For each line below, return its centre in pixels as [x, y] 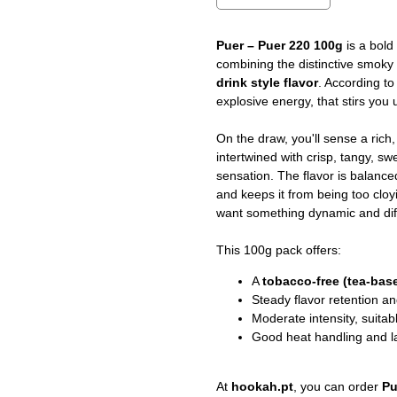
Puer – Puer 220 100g [281, 46]
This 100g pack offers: [279, 250]
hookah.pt [262, 387]
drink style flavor [267, 83]
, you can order [338, 387]
